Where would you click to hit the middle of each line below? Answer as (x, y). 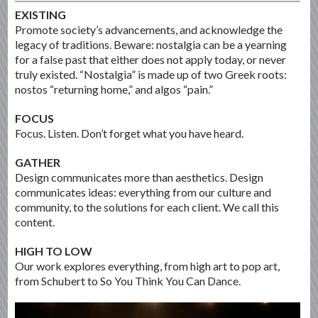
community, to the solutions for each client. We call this (147, 207)
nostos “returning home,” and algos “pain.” (114, 89)
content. (35, 221)
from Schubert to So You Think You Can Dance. (128, 280)
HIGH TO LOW (54, 251)
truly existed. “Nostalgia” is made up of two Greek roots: (151, 74)
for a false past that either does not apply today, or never (151, 59)
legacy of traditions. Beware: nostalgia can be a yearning (151, 44)
